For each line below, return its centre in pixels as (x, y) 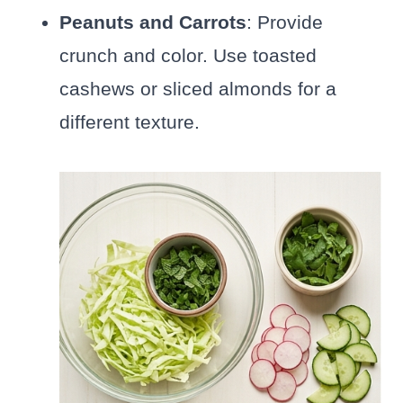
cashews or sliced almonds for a (198, 89)
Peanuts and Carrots (153, 22)
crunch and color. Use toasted (188, 56)
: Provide (285, 22)
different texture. (130, 122)
